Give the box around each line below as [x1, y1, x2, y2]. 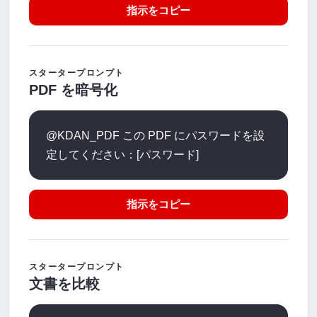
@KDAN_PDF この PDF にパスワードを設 [46, 129, 265, 142]
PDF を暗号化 [29, 82, 117, 98]
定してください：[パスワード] [46, 149, 199, 161]
